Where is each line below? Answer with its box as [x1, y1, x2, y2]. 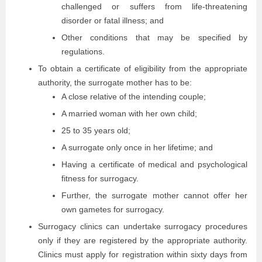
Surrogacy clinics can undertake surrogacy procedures [38, 222, 247, 231]
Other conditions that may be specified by [61, 33, 247, 42]
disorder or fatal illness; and [61, 16, 166, 25]
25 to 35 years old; [61, 126, 133, 135]
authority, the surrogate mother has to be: [38, 78, 194, 87]
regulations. [61, 47, 107, 56]
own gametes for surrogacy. [61, 205, 164, 214]
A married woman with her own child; [61, 109, 199, 118]
